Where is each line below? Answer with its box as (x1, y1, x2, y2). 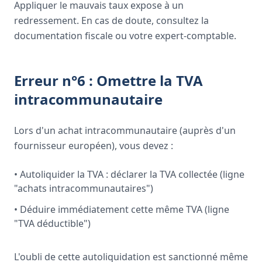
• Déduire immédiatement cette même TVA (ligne (14, 203, 229, 216)
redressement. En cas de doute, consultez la (14, 14, 209, 27)
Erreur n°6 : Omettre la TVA (14, 71, 203, 90)
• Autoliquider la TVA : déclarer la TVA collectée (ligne (14, 168, 244, 181)
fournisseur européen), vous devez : (14, 139, 173, 152)
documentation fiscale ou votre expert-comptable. (14, 29, 236, 42)
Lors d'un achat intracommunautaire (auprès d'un (14, 124, 236, 137)
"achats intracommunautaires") (14, 182, 153, 195)
